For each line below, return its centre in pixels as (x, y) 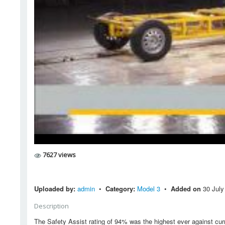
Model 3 (150, 188)
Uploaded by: (56, 188)
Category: (120, 188)
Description (51, 206)
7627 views (59, 155)
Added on (187, 188)
